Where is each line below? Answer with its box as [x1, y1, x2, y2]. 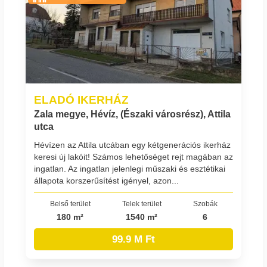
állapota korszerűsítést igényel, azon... [34, 175, 179, 185]
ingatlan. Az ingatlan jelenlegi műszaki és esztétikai [34, 163, 225, 173]
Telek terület [122, 199, 162, 207]
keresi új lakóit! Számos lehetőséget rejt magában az [34, 151, 233, 162]
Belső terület [49, 199, 91, 207]
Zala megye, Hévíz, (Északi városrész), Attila [34, 109, 231, 120]
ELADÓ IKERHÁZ [34, 93, 129, 107]
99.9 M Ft [112, 233, 155, 245]
